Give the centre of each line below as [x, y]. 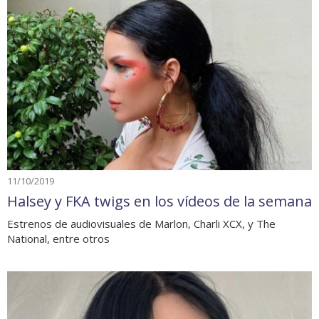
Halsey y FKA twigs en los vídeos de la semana [159, 201]
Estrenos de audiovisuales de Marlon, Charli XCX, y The [141, 223]
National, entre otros [58, 238]
